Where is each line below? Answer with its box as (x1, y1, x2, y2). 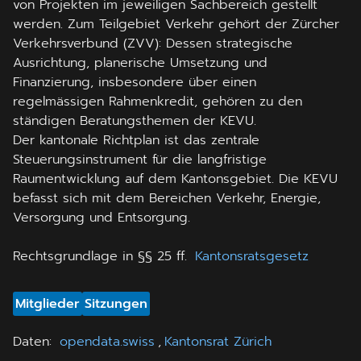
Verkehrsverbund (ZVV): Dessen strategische (13, 34, 293, 53)
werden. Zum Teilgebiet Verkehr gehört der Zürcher (13, 15, 339, 34)
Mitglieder (15, 294, 80, 313)
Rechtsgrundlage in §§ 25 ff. (13, 247, 192, 266)
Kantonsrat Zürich (164, 332, 272, 351)
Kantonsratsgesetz (195, 247, 309, 266)
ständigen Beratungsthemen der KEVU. (13, 111, 256, 131)
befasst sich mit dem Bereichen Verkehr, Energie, (13, 189, 321, 208)
